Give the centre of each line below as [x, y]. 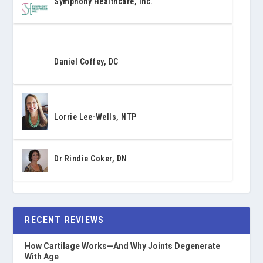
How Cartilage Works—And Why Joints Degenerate [123, 246]
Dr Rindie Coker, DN [91, 159]
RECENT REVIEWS [65, 220]
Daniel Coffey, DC [86, 61]
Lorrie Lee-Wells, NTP [95, 117]
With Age [42, 257]
